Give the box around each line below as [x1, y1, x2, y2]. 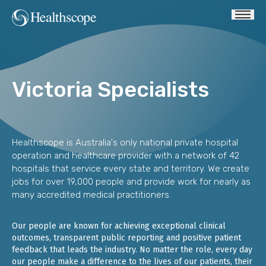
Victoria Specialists [12, 77, 209, 103]
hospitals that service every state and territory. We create [12, 163, 249, 175]
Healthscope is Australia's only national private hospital [12, 137, 238, 148]
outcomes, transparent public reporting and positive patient [12, 233, 241, 243]
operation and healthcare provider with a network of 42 [12, 150, 239, 161]
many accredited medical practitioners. [12, 189, 171, 201]
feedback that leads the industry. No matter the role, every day [12, 245, 252, 255]
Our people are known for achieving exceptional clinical [12, 221, 226, 232]
